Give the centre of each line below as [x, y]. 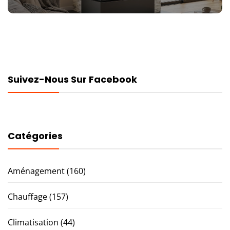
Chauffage [27, 196]
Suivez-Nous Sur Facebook [72, 79]
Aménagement [36, 171]
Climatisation [33, 222]
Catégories [35, 136]
